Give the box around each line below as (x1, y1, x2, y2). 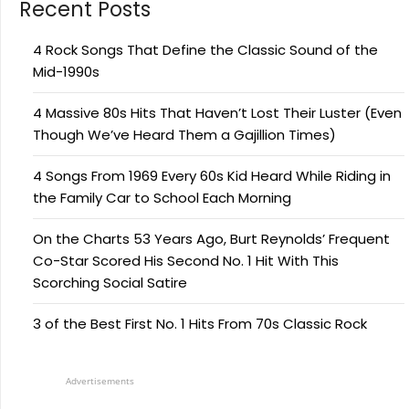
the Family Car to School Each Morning (33, 188, 291, 208)
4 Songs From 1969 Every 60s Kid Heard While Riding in (33, 166, 391, 186)
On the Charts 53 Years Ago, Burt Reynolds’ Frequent (33, 229, 390, 249)
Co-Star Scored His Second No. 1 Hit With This (33, 251, 339, 271)
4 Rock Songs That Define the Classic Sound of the (33, 40, 378, 60)
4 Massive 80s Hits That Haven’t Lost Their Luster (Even (33, 103, 402, 123)
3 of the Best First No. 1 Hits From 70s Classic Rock (33, 314, 367, 334)
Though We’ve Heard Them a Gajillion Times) (33, 125, 336, 145)
